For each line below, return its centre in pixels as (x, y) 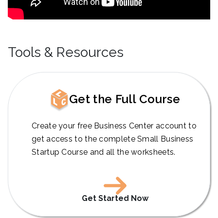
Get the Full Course (125, 99)
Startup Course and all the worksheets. (104, 152)
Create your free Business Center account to (114, 126)
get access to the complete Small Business (113, 139)
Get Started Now (115, 198)
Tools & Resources (66, 52)
